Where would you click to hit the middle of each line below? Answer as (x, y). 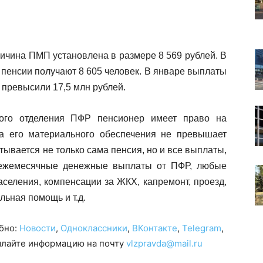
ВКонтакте (155, 228)
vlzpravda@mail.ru (164, 243)
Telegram (202, 228)
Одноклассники (94, 228)
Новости (38, 228)
